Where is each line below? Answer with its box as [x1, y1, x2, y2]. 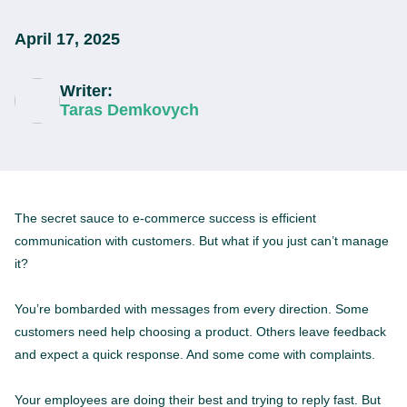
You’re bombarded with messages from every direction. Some [15, 302, 369, 316]
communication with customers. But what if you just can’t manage [15, 233, 389, 248]
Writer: [60, 82, 113, 100]
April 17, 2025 [15, 30, 120, 48]
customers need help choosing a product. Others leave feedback [15, 324, 386, 339]
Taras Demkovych [60, 101, 199, 119]
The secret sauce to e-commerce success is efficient [15, 211, 316, 225]
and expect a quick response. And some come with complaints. [15, 347, 375, 362]
